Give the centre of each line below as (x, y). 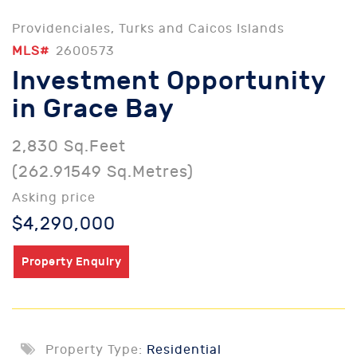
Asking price (54, 198)
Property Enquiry (71, 262)
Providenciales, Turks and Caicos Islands (148, 29)
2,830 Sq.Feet (69, 146)
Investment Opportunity (169, 81)
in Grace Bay (93, 109)
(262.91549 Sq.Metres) (103, 172)
